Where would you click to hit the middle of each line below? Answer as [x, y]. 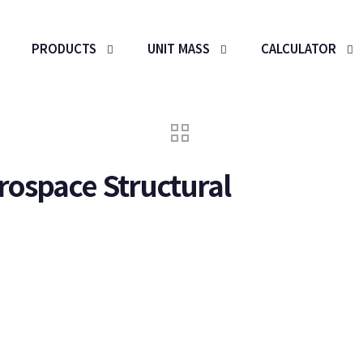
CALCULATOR [299, 48]
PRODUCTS [64, 48]
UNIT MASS [179, 48]
